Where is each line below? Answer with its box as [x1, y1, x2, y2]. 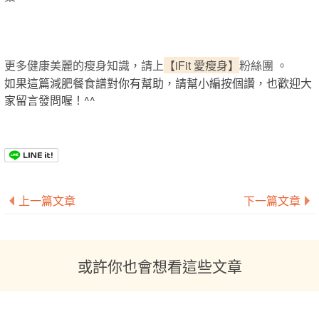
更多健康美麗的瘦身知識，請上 [4, 57, 164, 73]
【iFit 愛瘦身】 [164, 57, 239, 73]
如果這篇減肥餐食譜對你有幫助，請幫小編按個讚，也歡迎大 [4, 75, 312, 91]
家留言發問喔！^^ [4, 92, 95, 108]
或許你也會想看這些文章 [77, 255, 242, 276]
